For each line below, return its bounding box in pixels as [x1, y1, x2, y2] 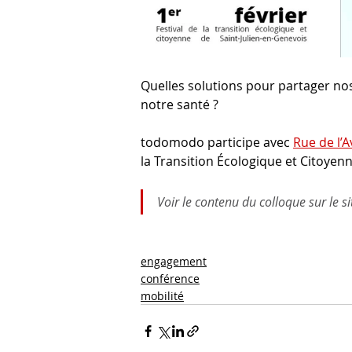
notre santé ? [141, 96, 218, 113]
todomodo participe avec [141, 134, 293, 151]
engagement [141, 254, 207, 269]
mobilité [141, 288, 184, 303]
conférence [141, 271, 200, 286]
